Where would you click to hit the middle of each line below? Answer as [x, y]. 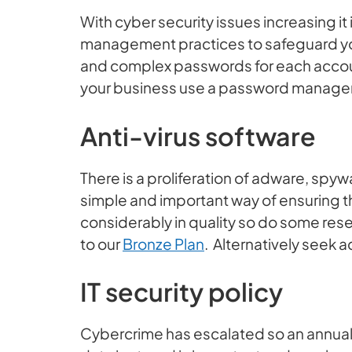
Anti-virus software [198, 136]
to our [101, 243]
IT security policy [181, 292]
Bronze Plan [163, 243]
